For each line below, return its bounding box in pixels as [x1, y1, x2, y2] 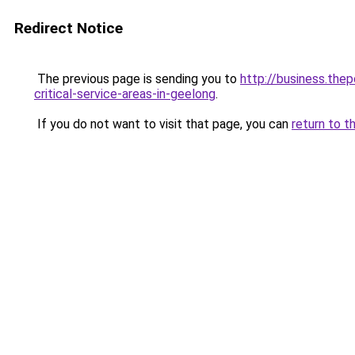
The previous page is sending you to [34, 71, 240, 86]
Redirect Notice [14, 19, 123, 37]
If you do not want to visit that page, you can [34, 116, 292, 132]
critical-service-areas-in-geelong [34, 86, 216, 101]
